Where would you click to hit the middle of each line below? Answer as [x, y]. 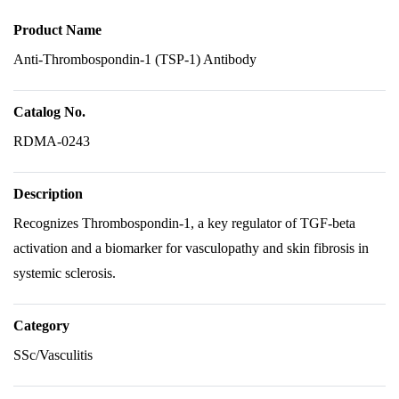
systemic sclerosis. [65, 273]
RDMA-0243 [52, 141]
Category [41, 326]
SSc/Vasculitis [53, 355]
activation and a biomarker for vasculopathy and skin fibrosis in [191, 248]
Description [48, 194]
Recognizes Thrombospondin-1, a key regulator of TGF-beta [184, 223]
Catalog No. [49, 112]
